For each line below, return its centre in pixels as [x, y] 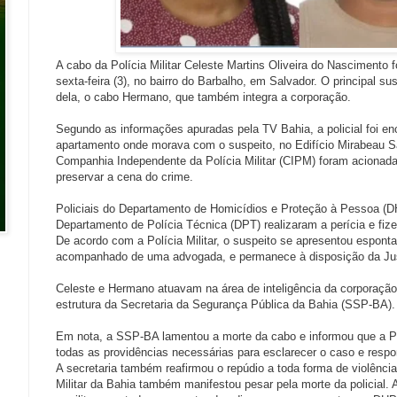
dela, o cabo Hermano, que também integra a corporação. [203, 97]
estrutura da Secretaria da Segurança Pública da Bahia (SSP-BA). [226, 305]
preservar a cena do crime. [125, 177]
